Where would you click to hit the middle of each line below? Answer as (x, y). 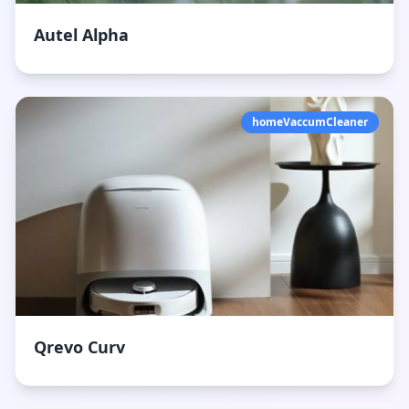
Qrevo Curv (79, 347)
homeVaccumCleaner (310, 122)
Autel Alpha (81, 35)
